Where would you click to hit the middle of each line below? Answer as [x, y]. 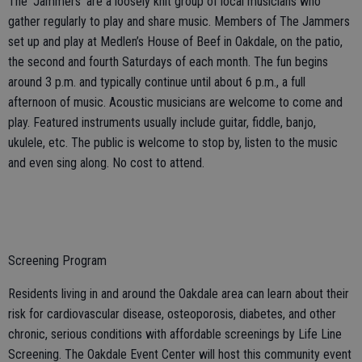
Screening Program [57, 260]
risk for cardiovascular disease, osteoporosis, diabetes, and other [172, 314]
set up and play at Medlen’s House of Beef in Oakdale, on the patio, [175, 41]
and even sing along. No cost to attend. [106, 162]
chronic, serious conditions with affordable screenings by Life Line [175, 334]
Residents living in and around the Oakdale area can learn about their [179, 293]
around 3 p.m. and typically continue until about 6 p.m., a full [157, 82]
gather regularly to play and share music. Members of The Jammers [179, 21]
